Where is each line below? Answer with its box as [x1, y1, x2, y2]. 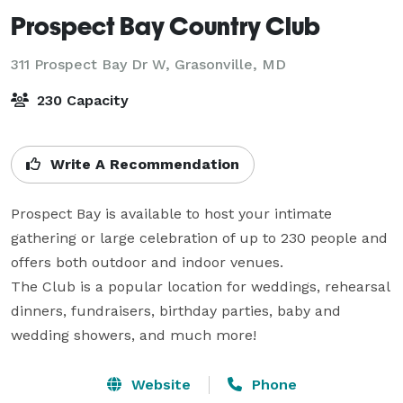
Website [126, 375, 191, 393]
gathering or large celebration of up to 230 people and [11, 228, 388, 246]
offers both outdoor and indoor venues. [11, 253, 283, 271]
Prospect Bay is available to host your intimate [11, 204, 332, 222]
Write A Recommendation [46, 155, 239, 173]
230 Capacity [32, 91, 129, 109]
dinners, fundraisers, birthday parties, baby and [11, 301, 341, 319]
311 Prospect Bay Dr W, [11, 55, 175, 73]
